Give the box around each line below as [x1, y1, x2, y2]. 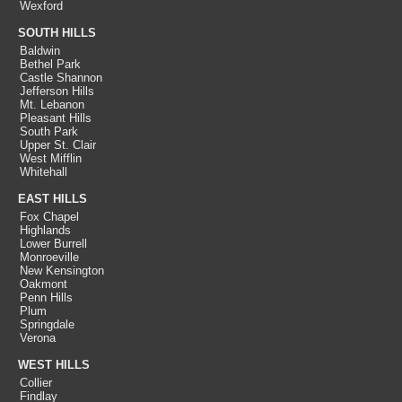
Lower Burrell [20, 237, 87, 250]
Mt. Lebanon [20, 98, 84, 111]
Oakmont [20, 277, 67, 291]
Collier [20, 376, 52, 389]
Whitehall [20, 165, 67, 179]
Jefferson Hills [20, 84, 94, 98]
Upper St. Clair [20, 138, 96, 152]
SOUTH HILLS [18, 26, 96, 39]
